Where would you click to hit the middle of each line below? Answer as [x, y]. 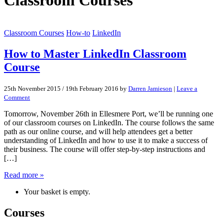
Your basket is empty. [57, 192]
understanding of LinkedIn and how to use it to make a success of [106, 141]
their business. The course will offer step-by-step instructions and [105, 149]
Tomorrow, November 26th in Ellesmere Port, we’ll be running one [109, 114]
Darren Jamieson [150, 89]
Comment [17, 98]
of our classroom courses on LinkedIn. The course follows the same [109, 123]
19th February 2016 [92, 89]
